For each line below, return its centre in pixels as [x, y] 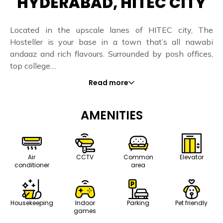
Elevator [191, 157]
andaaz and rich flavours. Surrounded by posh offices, [111, 54]
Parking [138, 203]
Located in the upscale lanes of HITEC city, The [111, 30]
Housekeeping [32, 203]
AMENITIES [111, 115]
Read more [109, 83]
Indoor [85, 203]
